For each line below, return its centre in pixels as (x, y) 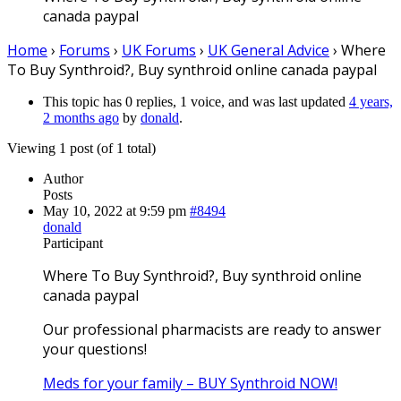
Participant (73, 243)
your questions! (95, 349)
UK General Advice (269, 50)
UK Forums (159, 50)
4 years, (371, 101)
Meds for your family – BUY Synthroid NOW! (190, 383)
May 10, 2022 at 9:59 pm (115, 210)
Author (63, 178)
